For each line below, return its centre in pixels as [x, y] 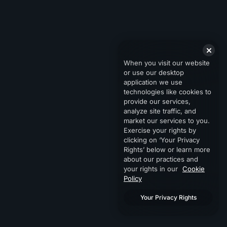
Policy [133, 178]
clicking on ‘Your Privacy [162, 140]
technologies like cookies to [167, 92]
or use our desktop [154, 72]
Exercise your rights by [160, 130]
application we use [153, 82]
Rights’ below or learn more [167, 149]
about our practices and [161, 159]
